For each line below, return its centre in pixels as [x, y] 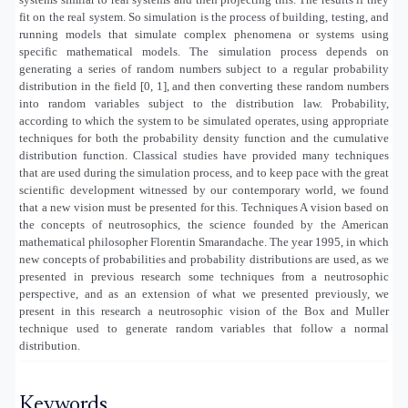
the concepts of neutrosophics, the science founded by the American [204, 224]
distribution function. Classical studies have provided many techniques [204, 155]
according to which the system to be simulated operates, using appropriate [204, 120]
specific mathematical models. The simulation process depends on [204, 51]
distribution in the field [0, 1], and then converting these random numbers [204, 86]
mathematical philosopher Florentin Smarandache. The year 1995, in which [204, 241]
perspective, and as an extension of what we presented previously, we [204, 293]
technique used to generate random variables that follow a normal [204, 328]
